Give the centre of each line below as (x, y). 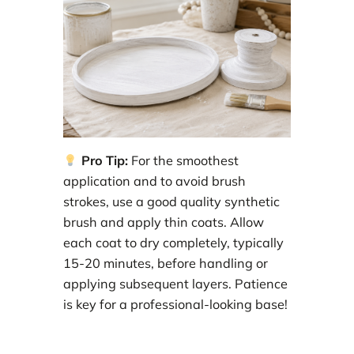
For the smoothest (183, 161)
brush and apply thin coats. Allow (164, 222)
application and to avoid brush (154, 181)
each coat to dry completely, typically (173, 243)
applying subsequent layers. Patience (175, 284)
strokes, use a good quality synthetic (171, 202)
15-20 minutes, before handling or (166, 264)
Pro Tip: (103, 161)
